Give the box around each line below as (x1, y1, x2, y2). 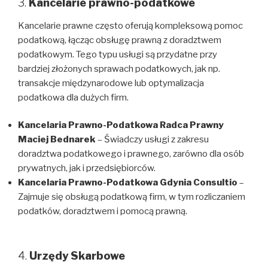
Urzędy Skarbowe (29, 249, 125, 262)
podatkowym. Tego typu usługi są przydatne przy (18, 48, 217, 60)
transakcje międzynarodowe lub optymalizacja (18, 77, 204, 89)
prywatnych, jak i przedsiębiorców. (18, 163, 156, 174)
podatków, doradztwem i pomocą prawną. (18, 206, 187, 217)
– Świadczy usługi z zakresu (96, 134, 209, 145)
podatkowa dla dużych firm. (18, 92, 129, 103)
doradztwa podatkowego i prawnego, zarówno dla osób (18, 148, 244, 160)
